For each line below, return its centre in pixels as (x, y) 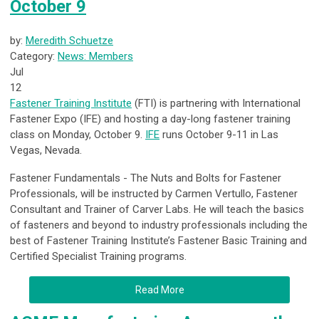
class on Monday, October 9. (78, 135)
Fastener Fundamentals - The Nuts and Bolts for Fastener (146, 178)
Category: (34, 57)
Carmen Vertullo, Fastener (236, 194)
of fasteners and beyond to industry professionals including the (159, 225)
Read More (159, 290)
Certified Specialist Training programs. (100, 257)
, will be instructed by (125, 194)
